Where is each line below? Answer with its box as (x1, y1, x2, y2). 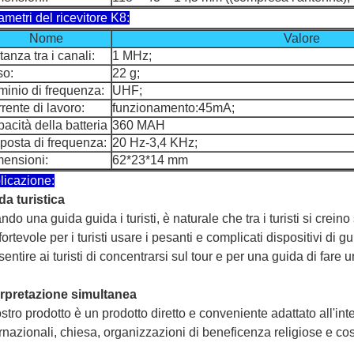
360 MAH (112, 119, 165, 132)
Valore (284, 32, 320, 45)
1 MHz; (112, 49, 152, 62)
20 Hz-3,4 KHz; (112, 136, 198, 149)
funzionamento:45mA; (112, 101, 235, 115)
